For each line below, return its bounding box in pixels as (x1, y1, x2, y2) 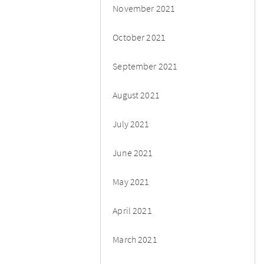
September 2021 (113, 60, 178, 72)
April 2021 (113, 204, 152, 216)
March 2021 (113, 233, 157, 245)
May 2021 (113, 175, 150, 187)
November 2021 (113, 2, 176, 14)
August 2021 (113, 88, 160, 101)
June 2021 (113, 146, 153, 159)
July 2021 (113, 117, 150, 130)
